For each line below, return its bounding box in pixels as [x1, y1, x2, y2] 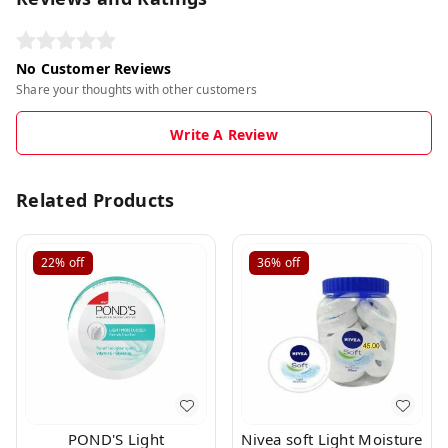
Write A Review [170, 125, 278, 144]
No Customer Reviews [16, 59, 172, 78]
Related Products [16, 188, 175, 212]
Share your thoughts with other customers [16, 81, 257, 98]
